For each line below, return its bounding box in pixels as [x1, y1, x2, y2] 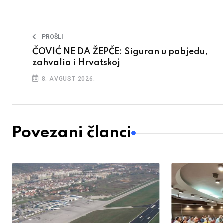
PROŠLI [42, 33, 63, 41]
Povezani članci [12, 125, 131, 141]
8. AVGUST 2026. [39, 75, 95, 83]
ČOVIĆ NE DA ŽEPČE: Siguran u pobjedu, [32, 47, 208, 57]
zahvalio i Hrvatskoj [32, 58, 120, 68]
